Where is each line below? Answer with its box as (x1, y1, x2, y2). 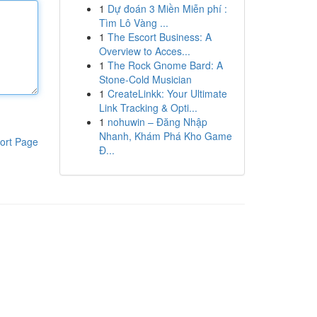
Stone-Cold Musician (98, 72, 192, 86)
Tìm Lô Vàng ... (98, 16, 168, 30)
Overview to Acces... (98, 44, 190, 58)
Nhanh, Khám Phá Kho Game (98, 129, 232, 143)
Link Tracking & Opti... (98, 100, 197, 115)
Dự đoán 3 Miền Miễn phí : (107, 1, 227, 16)
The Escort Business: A (107, 30, 212, 44)
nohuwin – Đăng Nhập (107, 115, 207, 129)
